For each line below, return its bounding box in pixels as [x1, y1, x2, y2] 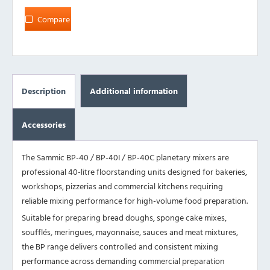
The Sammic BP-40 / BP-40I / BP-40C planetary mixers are [22, 151, 229, 164]
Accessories [22, 118, 66, 131]
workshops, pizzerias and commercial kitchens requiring [22, 180, 223, 193]
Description [22, 84, 66, 98]
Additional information [90, 84, 178, 98]
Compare [37, 13, 71, 26]
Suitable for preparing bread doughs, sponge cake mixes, [22, 211, 227, 224]
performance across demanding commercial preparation [22, 254, 225, 268]
